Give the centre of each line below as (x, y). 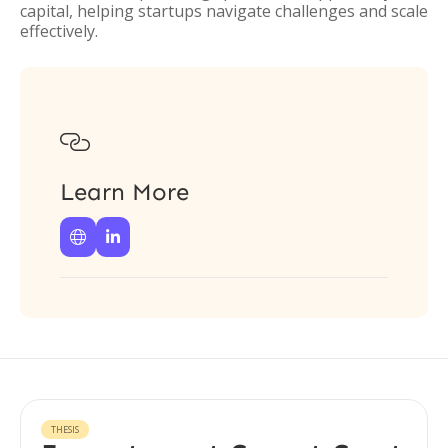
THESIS (65, 429)
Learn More (124, 191)
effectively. (59, 31)
